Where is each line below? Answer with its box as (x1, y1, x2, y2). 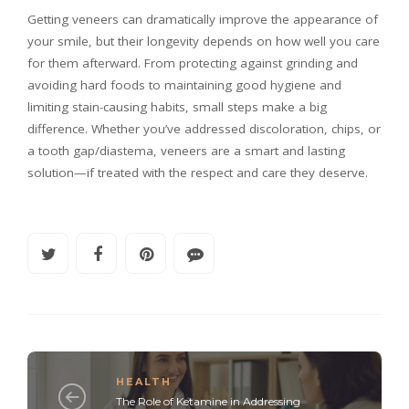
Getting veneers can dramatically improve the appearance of (27, 11, 378, 28)
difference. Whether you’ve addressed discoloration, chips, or (27, 121, 381, 138)
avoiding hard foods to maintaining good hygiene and (27, 77, 341, 94)
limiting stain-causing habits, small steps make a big (27, 99, 327, 116)
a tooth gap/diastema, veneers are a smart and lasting (27, 142, 345, 160)
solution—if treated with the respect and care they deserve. (27, 164, 368, 182)
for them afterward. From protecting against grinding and (27, 55, 358, 72)
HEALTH (116, 374, 172, 388)
